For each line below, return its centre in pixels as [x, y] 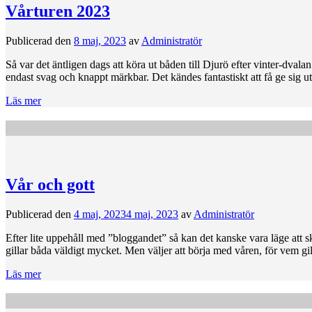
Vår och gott [50, 184]
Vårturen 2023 [58, 11]
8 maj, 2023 [100, 41]
